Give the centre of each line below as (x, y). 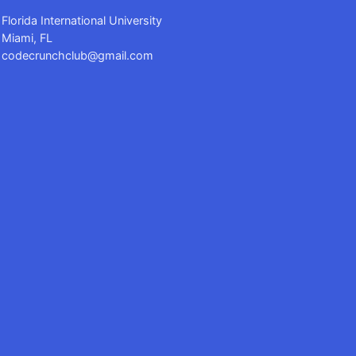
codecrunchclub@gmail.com (78, 55)
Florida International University (82, 20)
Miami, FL (27, 38)
